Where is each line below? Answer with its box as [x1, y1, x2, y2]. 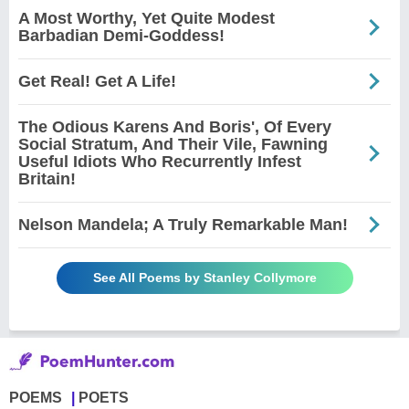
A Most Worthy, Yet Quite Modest [18, 8, 275, 27]
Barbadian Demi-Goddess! [18, 26, 225, 45]
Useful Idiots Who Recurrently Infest [18, 152, 301, 171]
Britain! [18, 169, 76, 188]
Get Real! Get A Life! [18, 71, 176, 90]
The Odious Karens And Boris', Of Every [18, 117, 331, 136]
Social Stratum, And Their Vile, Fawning [18, 134, 328, 153]
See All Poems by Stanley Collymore [92, 269, 317, 285]
